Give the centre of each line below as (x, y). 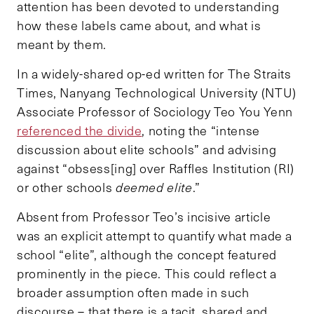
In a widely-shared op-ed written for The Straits (154, 74)
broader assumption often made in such (133, 293)
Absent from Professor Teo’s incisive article (144, 217)
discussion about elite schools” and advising (147, 150)
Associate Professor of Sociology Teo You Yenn (155, 112)
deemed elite (154, 187)
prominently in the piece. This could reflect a (147, 274)
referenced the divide (80, 131)
